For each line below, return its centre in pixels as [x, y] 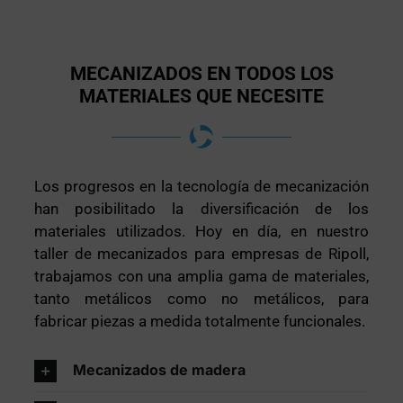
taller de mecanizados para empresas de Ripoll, [201, 254]
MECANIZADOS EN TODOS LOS [201, 74]
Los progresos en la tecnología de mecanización [201, 187]
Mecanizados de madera [160, 370]
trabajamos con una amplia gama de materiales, [201, 277]
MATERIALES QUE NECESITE [201, 97]
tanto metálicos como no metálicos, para [201, 299]
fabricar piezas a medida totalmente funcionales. [200, 322]
